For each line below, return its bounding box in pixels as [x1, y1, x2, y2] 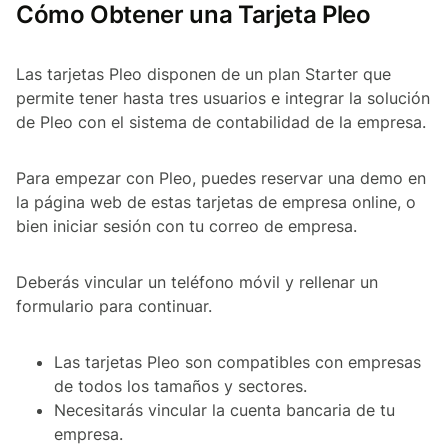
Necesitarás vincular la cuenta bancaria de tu [54, 400, 395, 421]
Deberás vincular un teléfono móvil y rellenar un [16, 272, 378, 293]
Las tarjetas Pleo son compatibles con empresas [54, 352, 421, 373]
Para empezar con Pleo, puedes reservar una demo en [16, 168, 426, 189]
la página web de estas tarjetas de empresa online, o [16, 192, 416, 213]
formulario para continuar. [16, 296, 212, 317]
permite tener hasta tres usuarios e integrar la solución [16, 88, 430, 109]
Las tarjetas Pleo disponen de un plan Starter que [16, 64, 391, 85]
